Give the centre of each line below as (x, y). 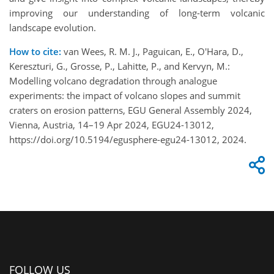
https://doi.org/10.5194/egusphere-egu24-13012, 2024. (128, 139)
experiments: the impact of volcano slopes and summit (125, 95)
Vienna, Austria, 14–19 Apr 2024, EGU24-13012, (112, 124)
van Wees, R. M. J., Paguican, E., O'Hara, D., (152, 51)
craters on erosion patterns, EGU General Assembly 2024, (131, 110)
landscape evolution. (53, 27)
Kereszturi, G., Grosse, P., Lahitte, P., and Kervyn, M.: (120, 66)
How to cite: (35, 51)
